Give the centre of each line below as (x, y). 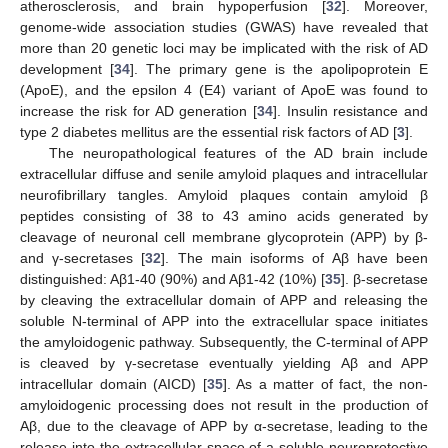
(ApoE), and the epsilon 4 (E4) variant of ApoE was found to (224, 89)
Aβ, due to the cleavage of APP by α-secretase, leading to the (224, 425)
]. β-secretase (384, 278)
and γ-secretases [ (83, 257)
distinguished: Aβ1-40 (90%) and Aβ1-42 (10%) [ (172, 278)
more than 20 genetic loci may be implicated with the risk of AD (224, 47)
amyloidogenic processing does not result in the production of (224, 404)
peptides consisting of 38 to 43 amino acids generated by (224, 215)
